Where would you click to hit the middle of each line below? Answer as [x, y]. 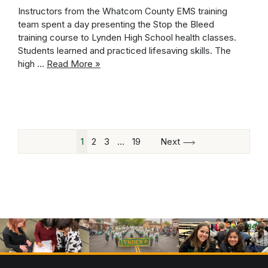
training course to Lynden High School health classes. [127, 38]
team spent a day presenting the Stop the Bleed [116, 25]
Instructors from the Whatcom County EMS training [123, 11]
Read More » [74, 64]
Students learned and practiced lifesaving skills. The [124, 51]
